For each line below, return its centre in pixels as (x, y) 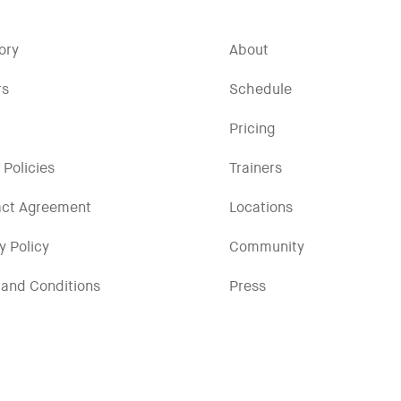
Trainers (256, 169)
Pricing (252, 129)
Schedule (260, 90)
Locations (261, 208)
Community (267, 247)
